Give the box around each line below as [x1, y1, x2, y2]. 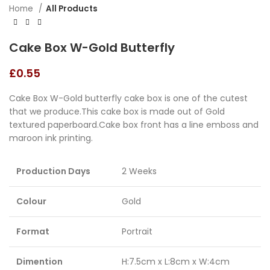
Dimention [16, 256, 63, 268]
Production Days [16, 165, 90, 177]
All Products [46, 2, 98, 14]
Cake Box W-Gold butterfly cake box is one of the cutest [9, 92, 250, 104]
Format [16, 225, 49, 237]
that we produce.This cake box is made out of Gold [9, 105, 225, 118]
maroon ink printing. [9, 132, 93, 144]
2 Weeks [122, 165, 157, 177]
